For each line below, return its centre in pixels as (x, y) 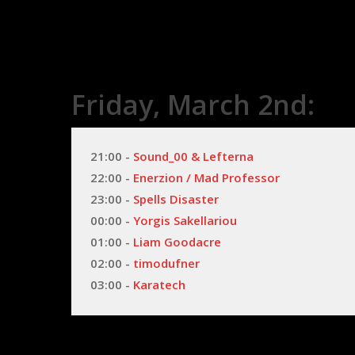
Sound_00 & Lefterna (194, 156)
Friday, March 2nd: (193, 104)
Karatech (160, 284)
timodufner (167, 263)
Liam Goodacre (177, 241)
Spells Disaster (176, 198)
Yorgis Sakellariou (185, 220)
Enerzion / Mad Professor (207, 177)
